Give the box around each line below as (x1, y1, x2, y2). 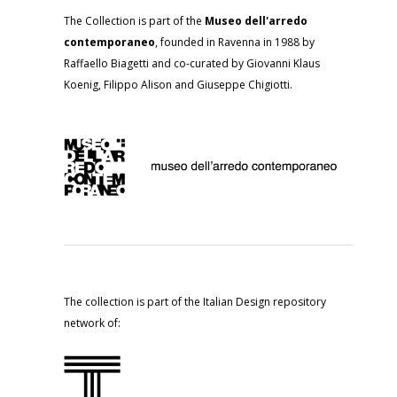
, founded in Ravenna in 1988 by (155, 35, 315, 50)
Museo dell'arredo (205, 13, 307, 28)
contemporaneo (64, 35, 155, 50)
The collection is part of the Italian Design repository (64, 294, 326, 310)
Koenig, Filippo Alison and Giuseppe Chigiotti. (64, 77, 292, 92)
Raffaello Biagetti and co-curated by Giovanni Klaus (64, 56, 320, 71)
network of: (64, 315, 121, 331)
